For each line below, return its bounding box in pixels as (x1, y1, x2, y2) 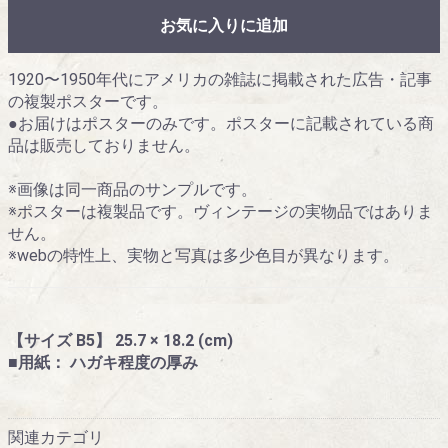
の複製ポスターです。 (8, 92, 168, 112)
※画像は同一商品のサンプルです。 (8, 180, 257, 200)
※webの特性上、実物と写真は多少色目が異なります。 (8, 246, 399, 266)
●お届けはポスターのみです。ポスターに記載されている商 (8, 114, 434, 134)
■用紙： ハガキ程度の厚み (8, 353, 198, 373)
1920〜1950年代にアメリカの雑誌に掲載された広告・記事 (8, 70, 432, 90)
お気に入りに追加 (160, 16, 288, 36)
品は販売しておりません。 (8, 136, 200, 156)
